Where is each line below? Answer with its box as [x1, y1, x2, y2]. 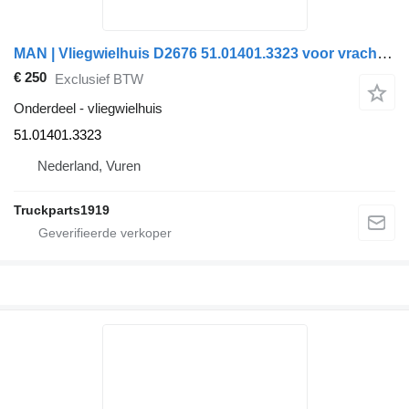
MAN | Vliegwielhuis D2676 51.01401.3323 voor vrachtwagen [377, 45, 393, 63]
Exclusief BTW [55, 70, 143, 87]
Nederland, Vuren [37, 158, 141, 174]
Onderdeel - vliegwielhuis [14, 100, 163, 117]
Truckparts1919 [14, 203, 110, 218]
